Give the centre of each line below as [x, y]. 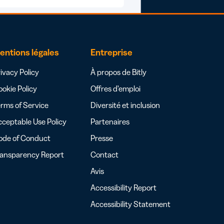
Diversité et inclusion [125, 105]
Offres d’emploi [115, 88]
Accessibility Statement [130, 204]
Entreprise [111, 52]
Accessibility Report [123, 187]
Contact [104, 154]
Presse [102, 138]
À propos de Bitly [118, 72]
